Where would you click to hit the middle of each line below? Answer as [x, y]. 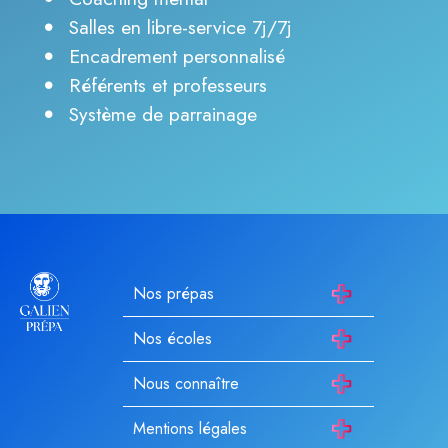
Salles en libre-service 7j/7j [181, 26]
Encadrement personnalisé [177, 55]
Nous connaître [186, 383]
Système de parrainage [163, 113]
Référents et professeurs [168, 84]
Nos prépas [174, 293]
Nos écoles [173, 338]
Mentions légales [190, 428]
